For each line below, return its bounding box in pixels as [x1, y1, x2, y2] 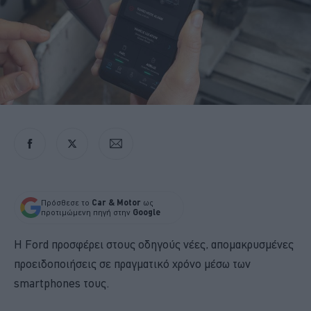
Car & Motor [92, 197, 141, 207]
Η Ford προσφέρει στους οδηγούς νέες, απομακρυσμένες [14, 237, 294, 251]
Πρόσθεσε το [41, 197, 92, 208]
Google [133, 207, 160, 217]
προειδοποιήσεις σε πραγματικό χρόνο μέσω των [14, 256, 251, 271]
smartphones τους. [14, 276, 109, 290]
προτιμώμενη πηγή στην [41, 207, 133, 217]
